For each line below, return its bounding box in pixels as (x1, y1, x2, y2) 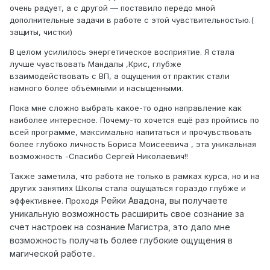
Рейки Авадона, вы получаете (101, 195, 228, 206)
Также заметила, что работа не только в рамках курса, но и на (10, 171, 260, 181)
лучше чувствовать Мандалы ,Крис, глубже (10, 59, 181, 69)
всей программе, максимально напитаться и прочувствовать (10, 127, 252, 137)
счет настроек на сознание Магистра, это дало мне (10, 222, 230, 233)
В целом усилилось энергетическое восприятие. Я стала (10, 47, 234, 57)
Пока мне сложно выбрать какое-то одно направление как (10, 103, 242, 113)
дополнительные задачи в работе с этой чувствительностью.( (10, 15, 254, 25)
